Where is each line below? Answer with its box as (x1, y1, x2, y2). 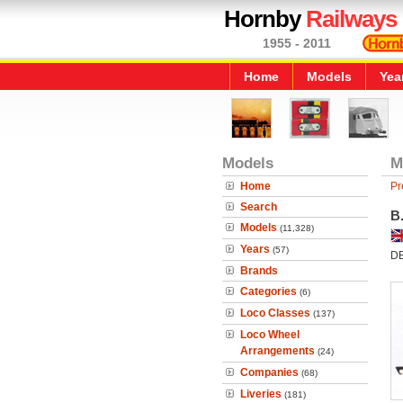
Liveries (240, 388, 282, 400)
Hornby (224, 5, 306, 32)
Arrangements (240, 345, 315, 357)
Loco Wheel (240, 328, 300, 341)
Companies (240, 366, 299, 379)
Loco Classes (240, 307, 310, 319)
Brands (240, 264, 278, 277)
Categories (240, 285, 297, 298)
